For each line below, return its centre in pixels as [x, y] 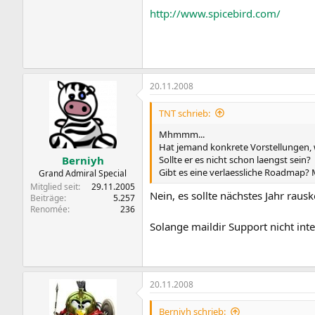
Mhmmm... [182, 134]
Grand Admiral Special [83, 173]
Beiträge [47, 198]
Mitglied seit [54, 187]
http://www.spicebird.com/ [215, 13]
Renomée [49, 209]
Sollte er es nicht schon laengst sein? [235, 159]
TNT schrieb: [185, 113]
